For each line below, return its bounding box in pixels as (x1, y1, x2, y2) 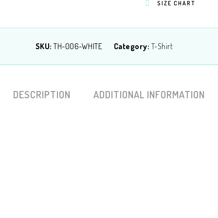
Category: (113, 41, 151, 51)
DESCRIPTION (13, 88, 71, 101)
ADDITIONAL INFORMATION (93, 88, 205, 101)
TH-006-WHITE (54, 41, 103, 51)
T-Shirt (151, 41, 173, 51)
